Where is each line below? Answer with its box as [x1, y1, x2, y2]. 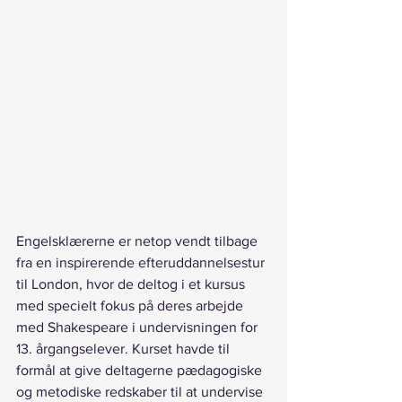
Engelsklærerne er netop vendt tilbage [16, 233, 261, 249]
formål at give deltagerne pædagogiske [16, 363, 266, 379]
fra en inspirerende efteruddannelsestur [16, 255, 268, 271]
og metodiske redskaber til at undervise [16, 384, 267, 400]
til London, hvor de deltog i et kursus [16, 276, 249, 293]
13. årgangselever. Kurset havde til [16, 341, 233, 357]
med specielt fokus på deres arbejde [16, 298, 247, 314]
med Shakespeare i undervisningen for [16, 319, 261, 336]
